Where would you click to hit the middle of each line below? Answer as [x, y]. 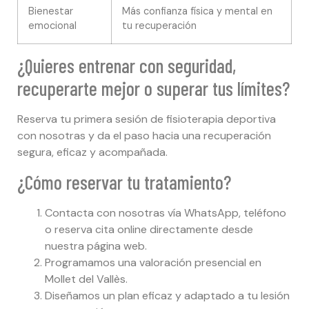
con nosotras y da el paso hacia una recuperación [144, 136]
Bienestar [51, 11]
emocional [52, 26]
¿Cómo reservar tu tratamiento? [124, 182]
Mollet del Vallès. [86, 279]
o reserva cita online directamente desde [149, 229]
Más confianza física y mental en [197, 11]
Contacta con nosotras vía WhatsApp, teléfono [166, 212]
